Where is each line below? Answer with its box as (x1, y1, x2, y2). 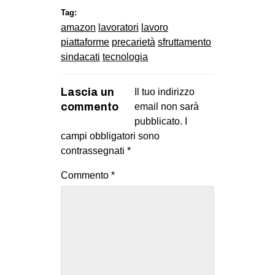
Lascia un (61, 85, 114, 98)
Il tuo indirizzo (134, 86, 195, 97)
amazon (61, 21, 96, 33)
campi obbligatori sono (61, 130, 160, 141)
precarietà (112, 36, 155, 47)
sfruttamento (158, 36, 211, 47)
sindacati (61, 51, 100, 62)
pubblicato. (134, 115, 182, 126)
